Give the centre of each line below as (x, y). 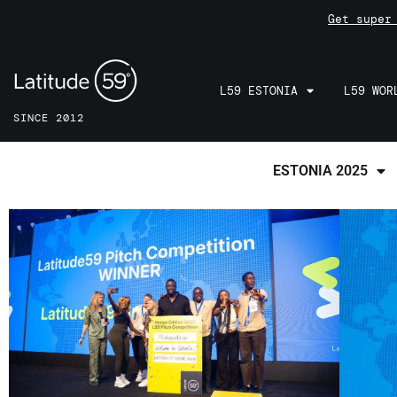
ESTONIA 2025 (320, 170)
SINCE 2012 (49, 118)
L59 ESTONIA (259, 90)
